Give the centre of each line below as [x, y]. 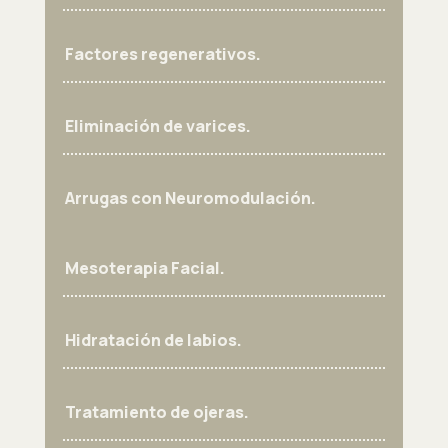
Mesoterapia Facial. [144, 268]
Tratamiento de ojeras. [156, 412]
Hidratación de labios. [153, 340]
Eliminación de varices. [157, 126]
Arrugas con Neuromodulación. [190, 198]
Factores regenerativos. [162, 54]
